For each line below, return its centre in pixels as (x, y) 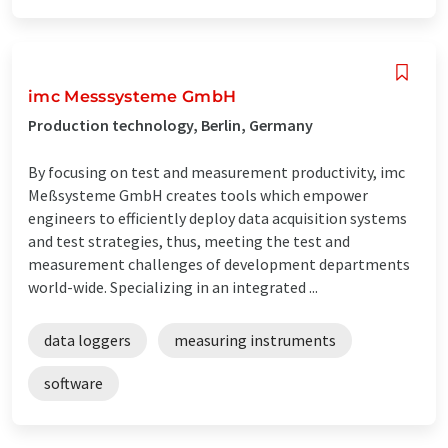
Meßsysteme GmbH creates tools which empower (198, 194)
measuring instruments (255, 339)
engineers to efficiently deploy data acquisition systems (217, 217)
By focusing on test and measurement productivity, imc (216, 171)
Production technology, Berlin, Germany (170, 124)
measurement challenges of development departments (219, 263)
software (73, 382)
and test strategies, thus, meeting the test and (189, 240)
